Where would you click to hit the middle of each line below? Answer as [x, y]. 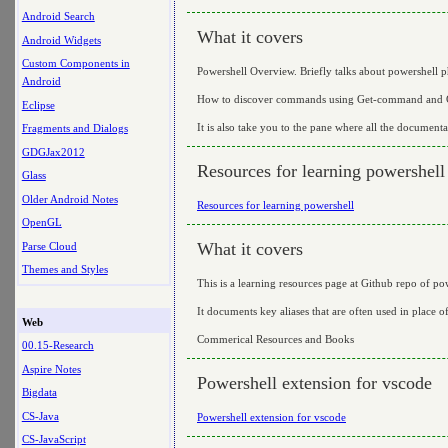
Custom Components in [75, 63]
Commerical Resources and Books [275, 338]
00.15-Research [57, 345]
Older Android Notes [69, 198]
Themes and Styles [64, 269]
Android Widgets [61, 39]
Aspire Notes [51, 368]
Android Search [58, 16]
